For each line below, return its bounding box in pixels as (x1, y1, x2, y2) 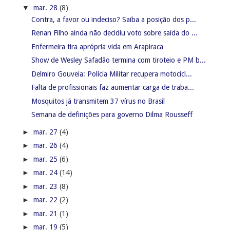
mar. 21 (33, 209, 60, 218)
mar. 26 (33, 141, 60, 150)
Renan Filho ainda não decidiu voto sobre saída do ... (31, 29, 198, 37)
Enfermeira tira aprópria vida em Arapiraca (31, 42, 163, 51)
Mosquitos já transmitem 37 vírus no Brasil (31, 97, 165, 105)
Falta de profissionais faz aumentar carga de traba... (31, 83, 194, 92)
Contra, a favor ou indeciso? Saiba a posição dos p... (31, 15, 196, 24)
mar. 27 (33, 127, 60, 136)
